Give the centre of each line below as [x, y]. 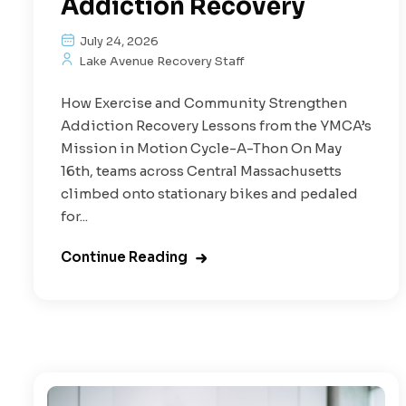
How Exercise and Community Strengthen [204, 102]
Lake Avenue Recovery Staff [160, 61]
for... [74, 216]
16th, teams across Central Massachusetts [201, 170]
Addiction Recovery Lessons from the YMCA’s [216, 125]
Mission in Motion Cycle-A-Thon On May [201, 148]
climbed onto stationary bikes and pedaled [209, 193]
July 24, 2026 [118, 41]
